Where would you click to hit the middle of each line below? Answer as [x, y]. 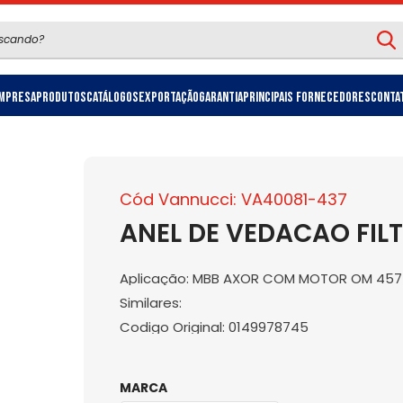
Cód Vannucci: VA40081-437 [233, 200]
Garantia [221, 98]
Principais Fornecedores [307, 98]
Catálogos [112, 98]
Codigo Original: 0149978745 [214, 327]
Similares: [150, 303]
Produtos [61, 98]
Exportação [169, 98]
